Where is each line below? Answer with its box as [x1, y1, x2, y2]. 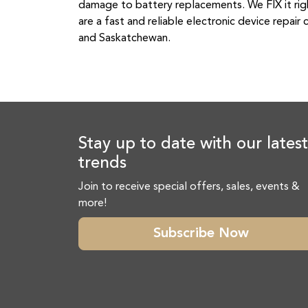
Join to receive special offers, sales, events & [78, 181, 300, 192]
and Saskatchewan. [78, 33, 170, 44]
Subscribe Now [153, 227, 249, 241]
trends [78, 155, 126, 172]
